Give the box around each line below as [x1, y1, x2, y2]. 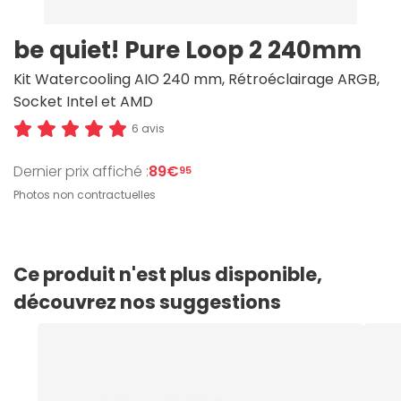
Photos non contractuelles [13, 187, 156, 202]
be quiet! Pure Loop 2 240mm [13, 34, 362, 66]
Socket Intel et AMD [13, 91, 153, 112]
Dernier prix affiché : [13, 160, 149, 182]
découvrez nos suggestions [13, 289, 281, 315]
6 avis [131, 121, 165, 137]
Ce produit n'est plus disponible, [13, 261, 322, 287]
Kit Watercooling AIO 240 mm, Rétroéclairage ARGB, [13, 69, 380, 90]
